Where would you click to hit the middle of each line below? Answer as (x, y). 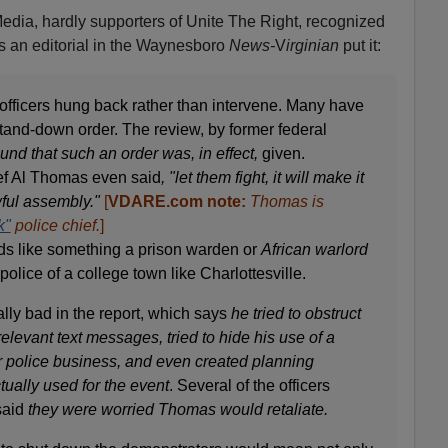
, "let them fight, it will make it (262, 178)
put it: (359, 46)
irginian (312, 46)
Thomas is (284, 202)
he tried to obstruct (295, 314)
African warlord (314, 250)
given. (281, 154)
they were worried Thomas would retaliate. (177, 410)
